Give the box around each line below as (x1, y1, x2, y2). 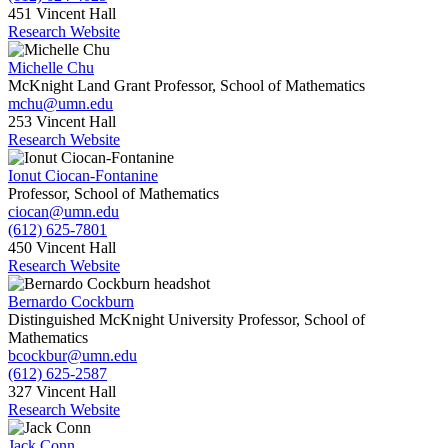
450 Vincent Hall (8, 239, 116, 257)
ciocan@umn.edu (8, 203, 119, 221)
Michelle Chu (8, 59, 94, 77)
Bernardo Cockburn (8, 293, 134, 311)
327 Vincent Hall (8, 383, 116, 401)
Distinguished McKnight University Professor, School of (8, 311, 365, 329)
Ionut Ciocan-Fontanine (8, 167, 158, 185)
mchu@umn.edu (8, 95, 113, 113)
